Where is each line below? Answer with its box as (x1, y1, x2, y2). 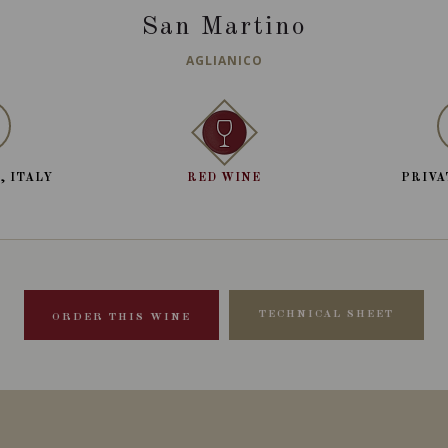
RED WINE (187, 172, 261, 184)
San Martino (141, 14, 307, 40)
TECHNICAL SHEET (259, 309, 394, 320)
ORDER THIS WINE (52, 312, 191, 323)
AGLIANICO (185, 52, 263, 69)
